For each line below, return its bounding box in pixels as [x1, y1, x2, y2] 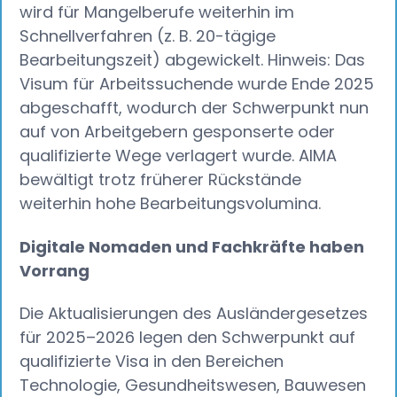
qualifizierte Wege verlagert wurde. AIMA [19, 144, 338, 167]
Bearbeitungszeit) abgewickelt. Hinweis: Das [19, 49, 366, 72]
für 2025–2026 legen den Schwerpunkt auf [19, 326, 356, 349]
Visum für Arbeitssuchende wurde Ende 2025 [19, 73, 375, 96]
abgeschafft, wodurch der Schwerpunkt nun [19, 97, 370, 120]
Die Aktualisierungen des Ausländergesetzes [19, 302, 369, 325]
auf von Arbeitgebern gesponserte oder [19, 121, 336, 144]
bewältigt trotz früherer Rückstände [19, 168, 302, 191]
